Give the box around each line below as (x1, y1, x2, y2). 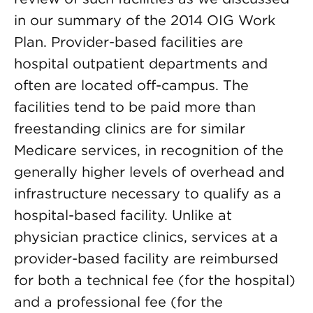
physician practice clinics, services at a (14, 228, 278, 245)
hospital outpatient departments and (14, 55, 268, 72)
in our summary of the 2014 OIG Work (14, 12, 275, 29)
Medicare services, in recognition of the (14, 142, 284, 159)
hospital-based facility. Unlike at (14, 207, 232, 224)
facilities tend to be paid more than (14, 99, 256, 115)
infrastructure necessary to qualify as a (14, 185, 282, 202)
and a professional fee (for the (14, 293, 223, 310)
